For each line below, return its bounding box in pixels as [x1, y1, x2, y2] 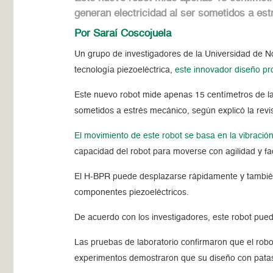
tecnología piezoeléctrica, [74, 65, 175, 74]
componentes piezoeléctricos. [74, 188, 192, 197]
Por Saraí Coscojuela [74, 28, 172, 39]
